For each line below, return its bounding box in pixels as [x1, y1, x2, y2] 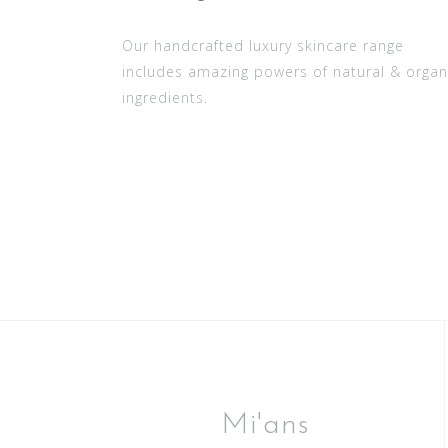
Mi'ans [221, 409, 310, 441]
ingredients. [122, 88, 208, 107]
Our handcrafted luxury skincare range [122, 36, 404, 55]
